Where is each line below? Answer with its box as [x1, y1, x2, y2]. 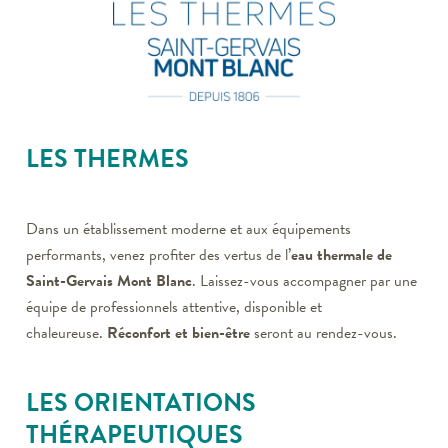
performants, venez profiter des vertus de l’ [26, 242, 291, 267]
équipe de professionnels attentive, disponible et [26, 294, 322, 319]
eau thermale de [291, 242, 392, 267]
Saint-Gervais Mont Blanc [26, 268, 192, 293]
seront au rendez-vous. [250, 320, 397, 345]
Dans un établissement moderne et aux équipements [26, 216, 351, 241]
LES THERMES [26, 139, 189, 177]
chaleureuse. [26, 320, 103, 345]
